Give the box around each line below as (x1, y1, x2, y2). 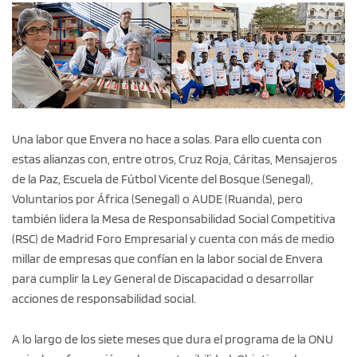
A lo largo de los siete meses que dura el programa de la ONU (12, 331, 333, 347)
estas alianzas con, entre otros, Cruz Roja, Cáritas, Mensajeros (12, 151, 337, 167)
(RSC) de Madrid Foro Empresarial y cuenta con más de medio (12, 230, 335, 246)
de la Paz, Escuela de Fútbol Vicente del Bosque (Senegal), (12, 171, 313, 186)
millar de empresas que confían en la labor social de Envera (12, 250, 323, 266)
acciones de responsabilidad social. (12, 290, 196, 306)
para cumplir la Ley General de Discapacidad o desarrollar (12, 270, 314, 286)
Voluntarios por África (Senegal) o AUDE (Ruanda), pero (12, 190, 303, 206)
